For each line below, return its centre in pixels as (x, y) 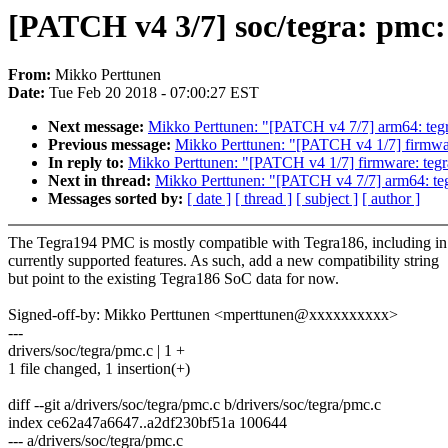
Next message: (98, 127)
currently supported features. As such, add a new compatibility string (223, 261)
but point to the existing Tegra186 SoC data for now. (173, 279)
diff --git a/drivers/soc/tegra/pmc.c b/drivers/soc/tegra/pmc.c (194, 405)
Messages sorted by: (117, 199)
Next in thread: (101, 181)
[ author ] (391, 199)
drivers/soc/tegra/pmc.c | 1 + (96, 351)
